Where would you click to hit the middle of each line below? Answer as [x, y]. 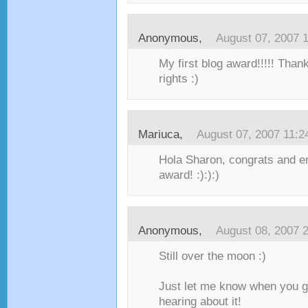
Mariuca [159, 134]
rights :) [179, 79]
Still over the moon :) [212, 256]
